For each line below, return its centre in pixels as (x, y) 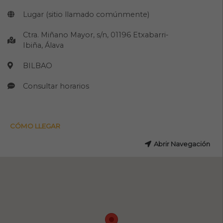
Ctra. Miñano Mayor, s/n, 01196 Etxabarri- (96, 35)
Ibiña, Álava (44, 45)
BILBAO (38, 65)
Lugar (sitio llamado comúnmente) (86, 14)
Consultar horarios (56, 86)
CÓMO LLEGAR (35, 126)
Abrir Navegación (182, 144)
